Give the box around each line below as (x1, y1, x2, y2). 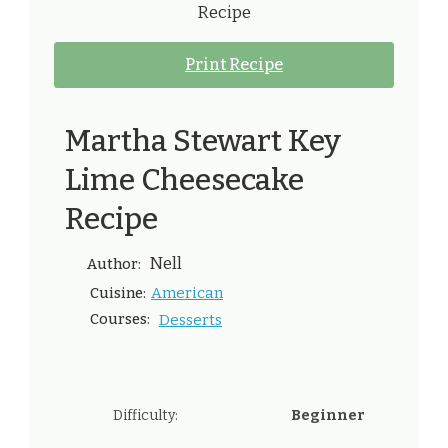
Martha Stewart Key (65, 122, 341, 159)
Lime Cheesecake (65, 161, 304, 198)
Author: (87, 256, 144, 274)
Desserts (159, 311, 222, 330)
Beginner (291, 407, 365, 425)
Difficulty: (113, 407, 178, 425)
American (151, 284, 223, 303)
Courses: (87, 311, 150, 329)
